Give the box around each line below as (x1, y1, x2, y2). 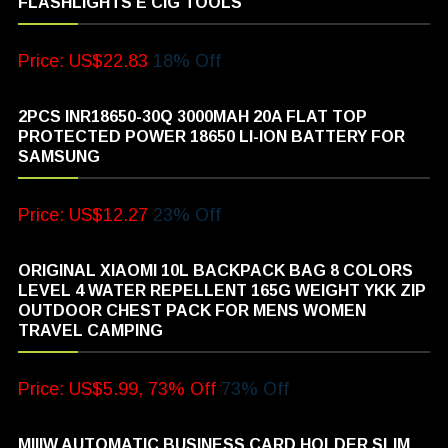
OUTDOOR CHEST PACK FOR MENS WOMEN (18, 301, 367, 319)
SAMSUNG (18, 147, 101, 165)
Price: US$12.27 (18, 204, 149, 225)
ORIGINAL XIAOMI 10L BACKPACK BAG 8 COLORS (18, 261, 414, 279)
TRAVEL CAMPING (18, 321, 164, 339)
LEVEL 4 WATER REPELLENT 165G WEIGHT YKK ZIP (18, 281, 427, 299)
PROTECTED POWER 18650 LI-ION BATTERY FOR (18, 127, 406, 145)
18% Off (153, 50, 222, 71)
